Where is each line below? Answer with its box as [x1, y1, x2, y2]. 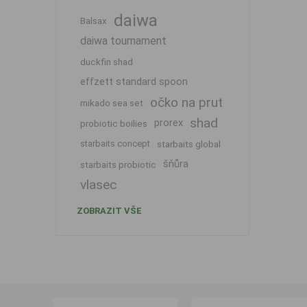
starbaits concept [79, 138, 150, 149]
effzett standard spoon [79, 76, 188, 88]
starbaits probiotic [79, 159, 156, 170]
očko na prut [149, 95, 223, 110]
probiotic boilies [79, 118, 147, 129]
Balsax [79, 15, 107, 26]
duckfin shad [79, 56, 133, 67]
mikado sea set [79, 97, 143, 108]
